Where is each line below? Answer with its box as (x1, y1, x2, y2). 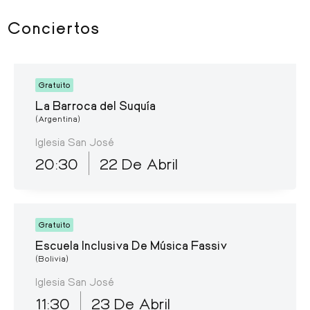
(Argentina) (35, 113, 80, 124)
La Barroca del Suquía (35, 97, 156, 113)
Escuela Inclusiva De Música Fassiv (35, 237, 228, 253)
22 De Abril (100, 153, 178, 173)
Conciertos (7, 16, 100, 37)
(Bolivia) (35, 253, 69, 264)
